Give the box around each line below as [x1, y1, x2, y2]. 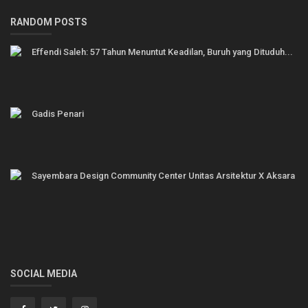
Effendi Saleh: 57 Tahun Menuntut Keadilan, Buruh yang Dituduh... [32, 47, 293, 58]
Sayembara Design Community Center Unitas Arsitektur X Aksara [32, 170, 295, 181]
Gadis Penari [32, 109, 84, 120]
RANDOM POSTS [10, 16, 87, 28]
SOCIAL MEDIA [10, 268, 77, 280]
